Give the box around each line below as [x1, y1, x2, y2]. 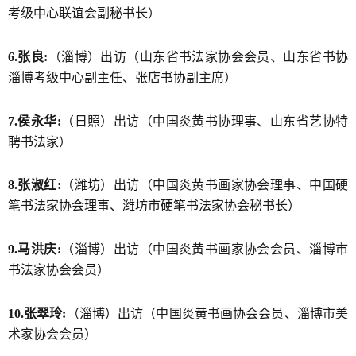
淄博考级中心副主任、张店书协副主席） [8, 70, 237, 84]
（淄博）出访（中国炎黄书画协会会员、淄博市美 [66, 306, 349, 320]
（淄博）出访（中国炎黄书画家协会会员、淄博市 [60, 242, 349, 257]
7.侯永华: [8, 114, 61, 128]
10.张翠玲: [8, 306, 67, 320]
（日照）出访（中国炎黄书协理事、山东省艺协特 [60, 114, 349, 128]
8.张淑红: [8, 178, 61, 192]
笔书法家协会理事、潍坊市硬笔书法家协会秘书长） [8, 199, 300, 213]
